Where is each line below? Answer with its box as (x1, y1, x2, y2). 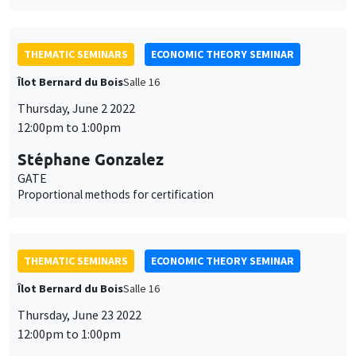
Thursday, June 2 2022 (17, 100, 135, 117)
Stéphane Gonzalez (17, 149, 164, 170)
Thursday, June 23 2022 (17, 307, 141, 323)
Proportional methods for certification (17, 187, 214, 203)
